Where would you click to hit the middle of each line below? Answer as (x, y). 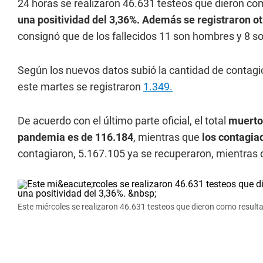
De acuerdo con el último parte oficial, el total (123, 121)
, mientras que (168, 137)
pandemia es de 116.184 (75, 137)
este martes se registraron (80, 87)
